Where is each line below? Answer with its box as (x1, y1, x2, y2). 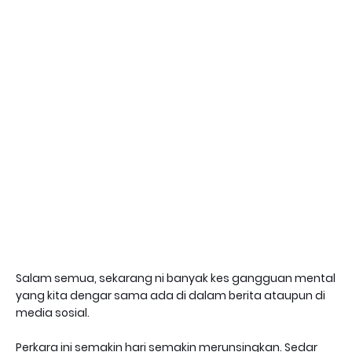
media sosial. (16, 305, 92, 321)
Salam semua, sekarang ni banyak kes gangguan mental (16, 270, 335, 286)
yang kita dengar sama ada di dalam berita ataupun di (16, 288, 325, 303)
